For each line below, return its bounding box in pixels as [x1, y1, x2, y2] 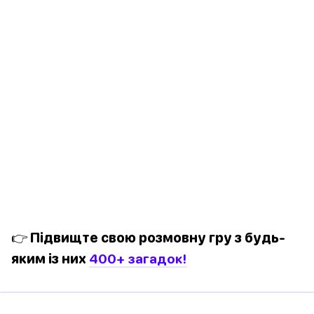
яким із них [11, 250, 89, 267]
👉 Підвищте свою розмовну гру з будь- [11, 229, 285, 246]
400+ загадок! [89, 250, 187, 267]
